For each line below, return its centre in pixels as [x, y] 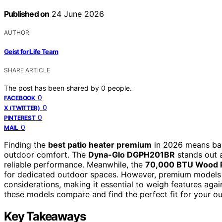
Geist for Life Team [31, 51]
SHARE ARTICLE [27, 70]
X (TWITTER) [22, 108]
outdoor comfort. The [46, 154]
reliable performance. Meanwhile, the [75, 164]
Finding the [26, 144]
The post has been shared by [53, 88]
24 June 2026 [77, 14]
